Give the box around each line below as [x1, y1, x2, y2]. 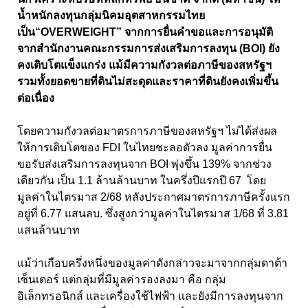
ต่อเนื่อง [17, 91, 57, 104]
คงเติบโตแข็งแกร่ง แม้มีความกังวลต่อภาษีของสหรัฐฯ [17, 58, 272, 71]
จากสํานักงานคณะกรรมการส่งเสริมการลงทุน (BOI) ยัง [17, 42, 280, 54]
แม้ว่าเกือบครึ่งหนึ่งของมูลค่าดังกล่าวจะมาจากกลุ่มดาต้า [17, 256, 287, 269]
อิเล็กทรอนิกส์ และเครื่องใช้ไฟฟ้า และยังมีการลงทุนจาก [17, 289, 283, 302]
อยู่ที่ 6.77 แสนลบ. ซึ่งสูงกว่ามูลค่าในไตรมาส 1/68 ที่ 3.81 [17, 207, 289, 219]
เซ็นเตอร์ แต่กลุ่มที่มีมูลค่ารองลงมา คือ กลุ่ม [17, 273, 226, 285]
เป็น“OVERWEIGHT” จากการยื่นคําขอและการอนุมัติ [17, 25, 273, 38]
